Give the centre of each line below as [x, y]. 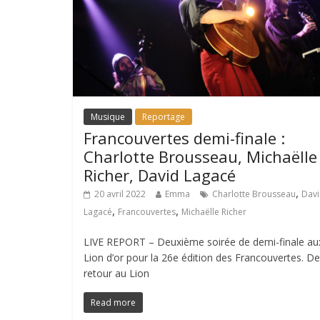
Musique [108, 117]
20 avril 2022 [120, 194]
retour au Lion [116, 274]
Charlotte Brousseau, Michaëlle [200, 157]
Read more [113, 303]
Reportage [164, 117]
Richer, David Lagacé [160, 175]
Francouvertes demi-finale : [184, 138]
